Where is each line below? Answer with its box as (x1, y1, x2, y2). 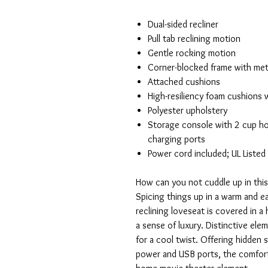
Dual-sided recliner (148, 19, 218, 31)
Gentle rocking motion (148, 47, 236, 59)
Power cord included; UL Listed (148, 148, 266, 160)
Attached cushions (148, 76, 220, 88)
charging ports (148, 133, 205, 145)
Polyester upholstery (148, 105, 227, 117)
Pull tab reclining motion (148, 33, 240, 45)
